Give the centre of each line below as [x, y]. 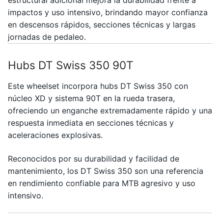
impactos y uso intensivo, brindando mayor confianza [108, 12]
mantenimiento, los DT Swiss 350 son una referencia [106, 171]
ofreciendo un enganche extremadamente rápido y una [110, 111]
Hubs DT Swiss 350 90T [71, 65]
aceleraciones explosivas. [55, 135]
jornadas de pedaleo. [47, 37]
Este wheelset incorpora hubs [64, 86]
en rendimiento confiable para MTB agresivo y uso [102, 183]
